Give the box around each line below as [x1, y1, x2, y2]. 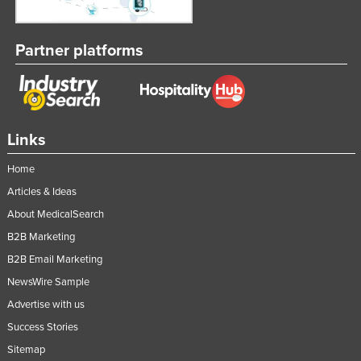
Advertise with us [6, 297, 85, 311]
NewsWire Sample [6, 275, 89, 288]
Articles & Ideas [6, 185, 77, 198]
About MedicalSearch [6, 207, 104, 221]
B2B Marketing [6, 230, 75, 243]
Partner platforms [15, 41, 143, 61]
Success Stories [6, 320, 78, 334]
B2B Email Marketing [6, 252, 102, 266]
